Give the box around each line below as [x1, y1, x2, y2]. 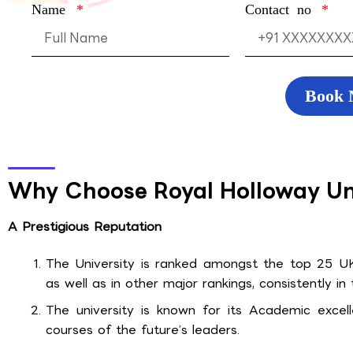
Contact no [244, 2, 319, 18]
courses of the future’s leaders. [46, 319, 240, 340]
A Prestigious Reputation [8, 217, 162, 237]
